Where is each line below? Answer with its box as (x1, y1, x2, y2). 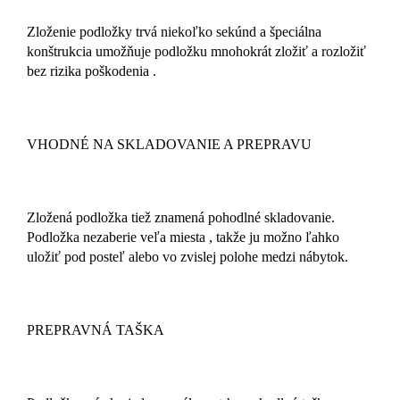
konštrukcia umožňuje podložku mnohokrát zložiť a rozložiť (27, 44, 366, 60)
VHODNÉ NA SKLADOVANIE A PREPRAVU (27, 137, 312, 153)
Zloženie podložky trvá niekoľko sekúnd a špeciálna (27, 24, 321, 40)
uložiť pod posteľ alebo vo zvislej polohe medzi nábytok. (27, 249, 366, 265)
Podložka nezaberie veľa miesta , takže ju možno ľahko (27, 229, 339, 246)
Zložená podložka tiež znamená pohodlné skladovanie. (27, 210, 335, 226)
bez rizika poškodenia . (27, 63, 167, 79)
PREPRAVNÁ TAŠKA (27, 322, 164, 338)
